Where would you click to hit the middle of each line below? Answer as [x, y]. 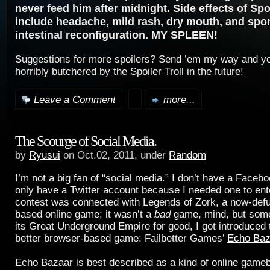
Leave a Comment [75, 99]
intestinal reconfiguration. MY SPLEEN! [116, 35]
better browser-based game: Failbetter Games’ [121, 238]
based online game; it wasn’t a [85, 214]
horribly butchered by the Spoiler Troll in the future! [129, 71]
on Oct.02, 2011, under [115, 155]
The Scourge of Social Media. [86, 140]
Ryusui [45, 155]
